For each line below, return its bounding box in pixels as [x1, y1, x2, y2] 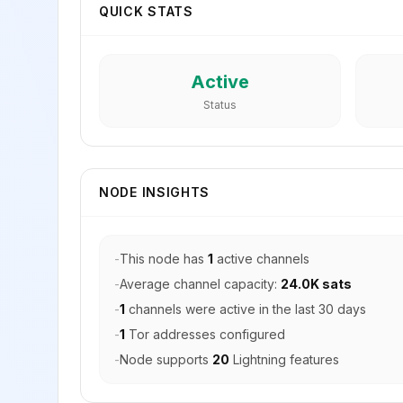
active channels [213, 251, 309, 266]
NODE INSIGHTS [99, 184, 210, 200]
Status [203, 98, 237, 112]
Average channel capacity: [120, 276, 281, 291]
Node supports [120, 352, 212, 367]
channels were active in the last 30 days [125, 301, 366, 317]
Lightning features [229, 352, 339, 367]
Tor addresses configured [125, 327, 285, 342]
